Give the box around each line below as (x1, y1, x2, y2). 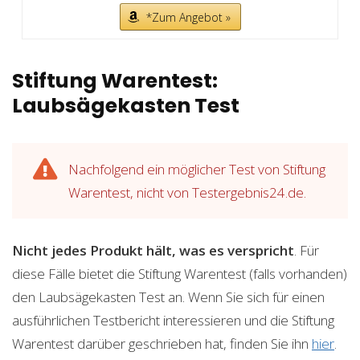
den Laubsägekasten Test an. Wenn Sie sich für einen (12, 287, 325, 306)
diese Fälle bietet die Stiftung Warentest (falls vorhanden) (12, 264, 347, 283)
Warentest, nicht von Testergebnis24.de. (68, 182, 306, 202)
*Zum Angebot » (145, 9, 231, 25)
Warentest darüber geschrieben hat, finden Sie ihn (12, 333, 312, 353)
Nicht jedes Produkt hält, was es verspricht (12, 240, 294, 260)
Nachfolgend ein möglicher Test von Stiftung (68, 159, 325, 178)
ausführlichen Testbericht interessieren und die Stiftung (12, 310, 334, 329)
